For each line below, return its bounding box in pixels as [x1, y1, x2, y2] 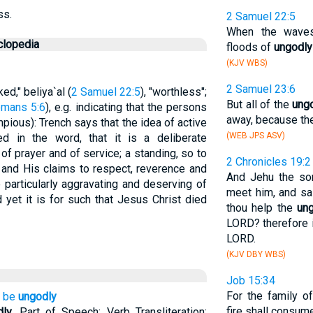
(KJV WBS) [226, 58, 268, 68]
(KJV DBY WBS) [226, 249, 286, 259]
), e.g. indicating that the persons [45, 101, 207, 114]
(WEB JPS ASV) [226, 131, 285, 140]
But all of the [226, 98, 293, 111]
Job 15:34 [226, 274, 275, 287]
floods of [226, 41, 274, 54]
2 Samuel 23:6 [226, 82, 296, 96]
